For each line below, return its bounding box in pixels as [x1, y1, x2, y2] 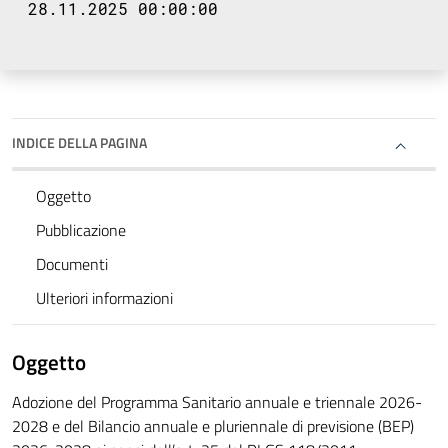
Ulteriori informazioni [36, 286, 173, 311]
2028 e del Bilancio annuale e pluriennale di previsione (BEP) [12, 414, 414, 439]
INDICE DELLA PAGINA [12, 132, 147, 154]
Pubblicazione [36, 218, 126, 243]
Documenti [36, 252, 108, 277]
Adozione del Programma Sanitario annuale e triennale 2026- [12, 390, 422, 415]
